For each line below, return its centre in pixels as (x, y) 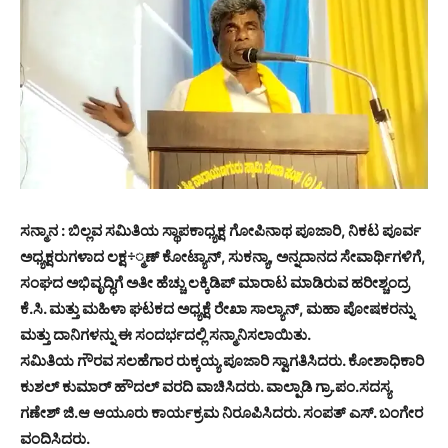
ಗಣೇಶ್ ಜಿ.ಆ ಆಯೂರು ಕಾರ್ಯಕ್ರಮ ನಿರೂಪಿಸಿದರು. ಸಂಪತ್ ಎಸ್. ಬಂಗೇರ (221, 412)
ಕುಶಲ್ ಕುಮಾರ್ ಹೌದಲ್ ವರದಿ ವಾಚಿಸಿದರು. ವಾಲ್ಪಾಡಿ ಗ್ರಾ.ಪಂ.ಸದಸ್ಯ (205, 386)
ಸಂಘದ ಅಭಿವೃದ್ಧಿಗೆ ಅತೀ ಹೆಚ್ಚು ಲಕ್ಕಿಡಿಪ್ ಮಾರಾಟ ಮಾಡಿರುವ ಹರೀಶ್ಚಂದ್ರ (214, 282)
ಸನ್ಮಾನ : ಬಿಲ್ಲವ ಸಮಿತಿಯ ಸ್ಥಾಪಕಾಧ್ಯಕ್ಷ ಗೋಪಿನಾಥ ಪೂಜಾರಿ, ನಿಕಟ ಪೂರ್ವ (220, 230)
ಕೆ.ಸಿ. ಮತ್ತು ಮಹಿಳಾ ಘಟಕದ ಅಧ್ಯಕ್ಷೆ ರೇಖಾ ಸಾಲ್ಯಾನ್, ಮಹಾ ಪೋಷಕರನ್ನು (217, 308)
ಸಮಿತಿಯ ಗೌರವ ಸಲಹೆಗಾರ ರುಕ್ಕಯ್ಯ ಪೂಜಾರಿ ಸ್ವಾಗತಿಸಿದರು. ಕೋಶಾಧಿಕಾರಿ (222, 360)
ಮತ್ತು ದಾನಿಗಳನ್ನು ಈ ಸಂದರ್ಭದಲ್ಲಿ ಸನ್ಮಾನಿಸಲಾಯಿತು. (165, 334)
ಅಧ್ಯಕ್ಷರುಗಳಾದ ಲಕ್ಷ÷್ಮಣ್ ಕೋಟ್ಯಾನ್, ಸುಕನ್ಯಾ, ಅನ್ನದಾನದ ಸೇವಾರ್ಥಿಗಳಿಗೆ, (222, 256)
